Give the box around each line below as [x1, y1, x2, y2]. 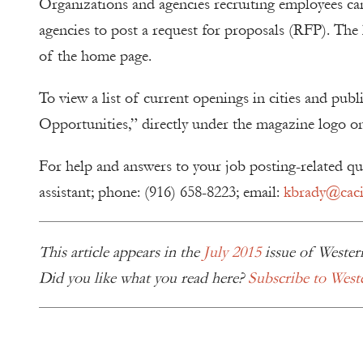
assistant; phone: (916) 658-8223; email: [39, 183, 284, 201]
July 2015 [203, 243, 261, 261]
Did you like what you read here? [39, 269, 248, 287]
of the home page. [39, 47, 152, 65]
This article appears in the [39, 243, 203, 261]
